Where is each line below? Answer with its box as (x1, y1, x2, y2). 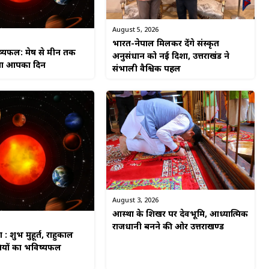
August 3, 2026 (112, 196, 159, 205)
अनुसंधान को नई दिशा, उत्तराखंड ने (112, 50, 230, 62)
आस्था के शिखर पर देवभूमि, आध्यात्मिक (112, 209, 249, 221)
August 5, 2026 (112, 25, 159, 34)
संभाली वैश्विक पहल (112, 63, 181, 75)
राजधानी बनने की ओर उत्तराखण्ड (112, 222, 225, 234)
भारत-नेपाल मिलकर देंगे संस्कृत (112, 38, 220, 50)
